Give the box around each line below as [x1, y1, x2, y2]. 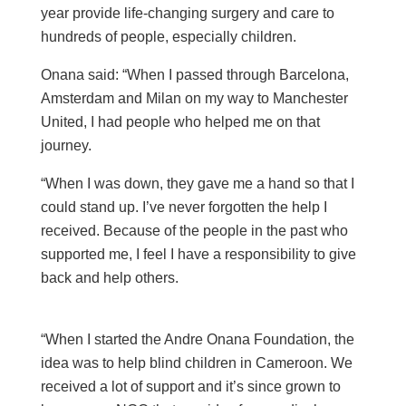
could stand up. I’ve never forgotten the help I [41, 198, 327, 215]
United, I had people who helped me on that [41, 113, 320, 130]
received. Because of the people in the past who [41, 222, 348, 238]
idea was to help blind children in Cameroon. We [41, 354, 353, 371]
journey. [41, 137, 92, 153]
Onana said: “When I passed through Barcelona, [41, 66, 349, 82]
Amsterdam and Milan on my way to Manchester [41, 90, 348, 106]
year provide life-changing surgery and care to [41, 5, 334, 21]
